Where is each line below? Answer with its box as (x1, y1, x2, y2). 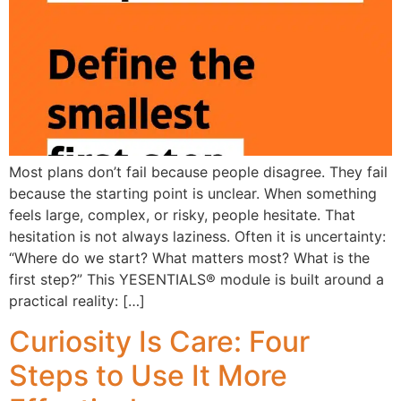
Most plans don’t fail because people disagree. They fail (9, 163, 388, 182)
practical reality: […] (9, 292, 145, 311)
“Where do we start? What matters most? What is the (9, 249, 370, 268)
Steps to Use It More (9, 357, 287, 393)
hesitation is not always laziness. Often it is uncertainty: (9, 227, 386, 246)
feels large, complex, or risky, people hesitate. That (9, 206, 355, 225)
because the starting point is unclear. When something (9, 184, 377, 203)
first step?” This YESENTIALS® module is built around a (9, 270, 384, 289)
